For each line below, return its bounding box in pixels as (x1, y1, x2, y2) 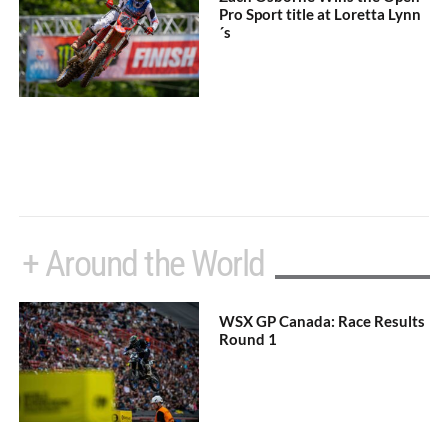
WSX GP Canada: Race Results (219, 311, 426, 330)
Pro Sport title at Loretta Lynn (219, 4, 422, 23)
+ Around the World (21, 242, 265, 285)
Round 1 (219, 329, 278, 348)
